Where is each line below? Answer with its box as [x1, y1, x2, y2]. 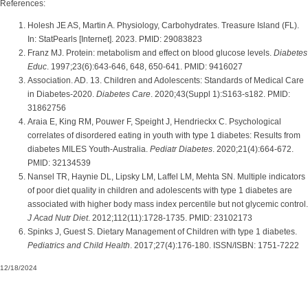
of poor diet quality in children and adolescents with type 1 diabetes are [27, 186, 292, 195]
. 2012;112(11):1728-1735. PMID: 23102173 [88, 213, 252, 223]
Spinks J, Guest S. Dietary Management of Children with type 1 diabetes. [27, 227, 297, 236]
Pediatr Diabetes [150, 144, 212, 154]
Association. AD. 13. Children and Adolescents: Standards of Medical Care [27, 76, 304, 85]
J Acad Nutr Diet [27, 213, 88, 223]
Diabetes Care [96, 89, 151, 99]
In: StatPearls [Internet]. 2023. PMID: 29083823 [27, 34, 202, 44]
